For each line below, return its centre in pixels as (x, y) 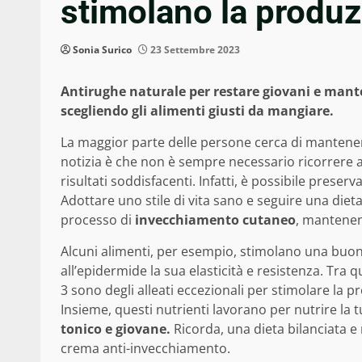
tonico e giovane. (116, 329)
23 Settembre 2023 (194, 50)
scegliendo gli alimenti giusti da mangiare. (197, 111)
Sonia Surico (102, 50)
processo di (98, 220)
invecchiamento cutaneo (215, 220)
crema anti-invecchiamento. (145, 349)
